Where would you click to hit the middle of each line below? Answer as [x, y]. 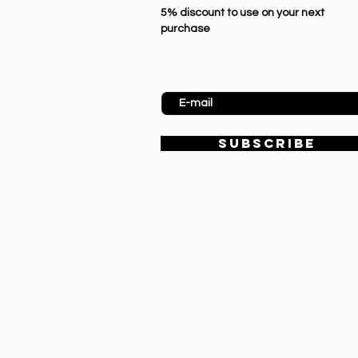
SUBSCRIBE [267, 143]
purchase [187, 29]
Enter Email [190, 80]
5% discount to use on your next [243, 13]
